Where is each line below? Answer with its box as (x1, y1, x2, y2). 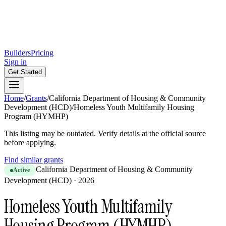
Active (13, 166, 30, 174)
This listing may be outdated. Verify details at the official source (4, 129, 206, 138)
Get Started (8, 68, 42, 76)
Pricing (31, 48, 53, 57)
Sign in (4, 58, 27, 66)
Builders (4, 48, 31, 57)
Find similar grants (4, 155, 63, 164)
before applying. (4, 138, 56, 147)
